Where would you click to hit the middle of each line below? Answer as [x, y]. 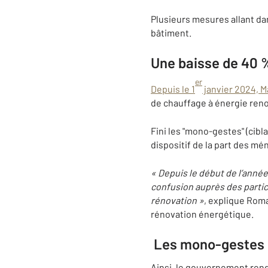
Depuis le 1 [173, 89]
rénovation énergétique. [202, 214]
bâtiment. [171, 33]
